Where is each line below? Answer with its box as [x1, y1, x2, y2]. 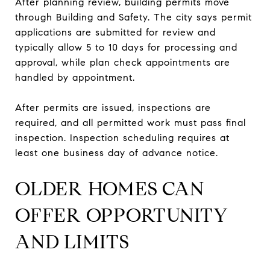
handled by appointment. [15, 71, 135, 83]
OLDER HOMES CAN [15, 176, 204, 201]
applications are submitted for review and [15, 26, 216, 38]
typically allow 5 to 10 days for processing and [15, 41, 237, 53]
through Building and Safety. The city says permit [15, 11, 252, 23]
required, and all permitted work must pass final [15, 116, 246, 128]
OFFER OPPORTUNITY [15, 202, 228, 227]
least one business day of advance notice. [15, 146, 218, 159]
